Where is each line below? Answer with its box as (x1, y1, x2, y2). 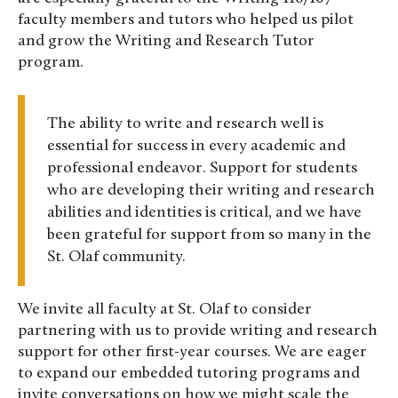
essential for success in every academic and (47, 137, 346, 155)
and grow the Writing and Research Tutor (18, 32, 314, 50)
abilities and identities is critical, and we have (47, 203, 362, 221)
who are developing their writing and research (47, 181, 375, 199)
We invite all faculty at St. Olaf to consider (18, 300, 312, 318)
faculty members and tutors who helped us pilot (18, 11, 354, 28)
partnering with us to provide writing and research (18, 322, 378, 339)
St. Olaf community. (47, 248, 186, 266)
